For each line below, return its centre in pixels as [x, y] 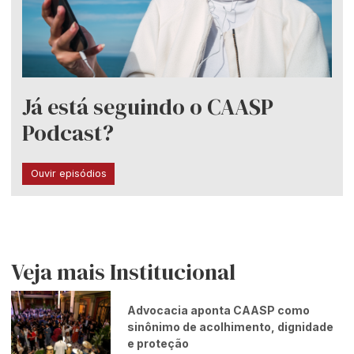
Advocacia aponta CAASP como [219, 310]
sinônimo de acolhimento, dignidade [231, 326]
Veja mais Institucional [124, 272]
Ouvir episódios [68, 174]
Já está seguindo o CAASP [148, 107]
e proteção [158, 343]
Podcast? [68, 133]
